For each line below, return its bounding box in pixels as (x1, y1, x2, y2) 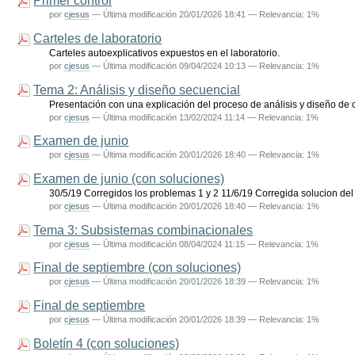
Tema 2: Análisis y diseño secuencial (33, 82, 241, 97)
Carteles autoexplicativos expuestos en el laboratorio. (49, 47, 281, 58)
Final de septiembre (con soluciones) (33, 260, 242, 275)
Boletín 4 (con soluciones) (33, 335, 180, 350)
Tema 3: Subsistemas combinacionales (33, 222, 254, 237)
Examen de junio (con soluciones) (33, 171, 225, 185)
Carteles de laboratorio (33, 30, 162, 45)
